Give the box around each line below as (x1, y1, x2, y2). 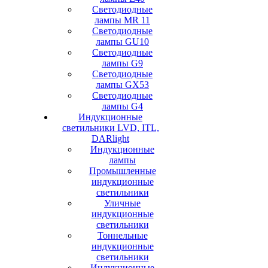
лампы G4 (102, 101, 143, 111)
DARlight (92, 133, 129, 144)
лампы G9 (102, 58, 143, 68)
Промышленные (89, 166, 156, 176)
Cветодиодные (92, 26, 153, 36)
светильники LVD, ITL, (62, 123, 159, 133)
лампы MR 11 (95, 15, 150, 25)
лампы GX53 (96, 80, 149, 90)
